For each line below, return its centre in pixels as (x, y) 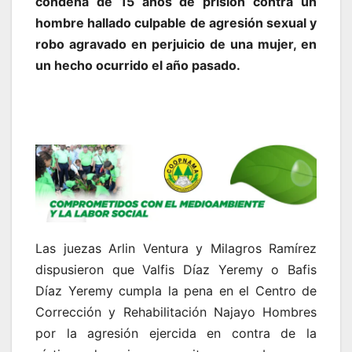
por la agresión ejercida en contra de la (176, 333)
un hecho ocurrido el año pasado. (138, 65)
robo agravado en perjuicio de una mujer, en (176, 44)
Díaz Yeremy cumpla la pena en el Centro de (176, 290)
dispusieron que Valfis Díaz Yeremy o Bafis (176, 269)
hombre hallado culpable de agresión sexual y (176, 22)
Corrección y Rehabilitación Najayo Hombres (176, 312)
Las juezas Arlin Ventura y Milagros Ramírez (176, 248)
